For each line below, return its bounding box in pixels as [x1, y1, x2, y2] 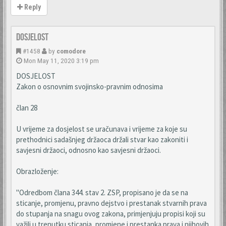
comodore [56, 47, 86, 55]
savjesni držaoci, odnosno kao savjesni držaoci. [16, 145, 161, 155]
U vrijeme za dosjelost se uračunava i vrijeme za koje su [16, 124, 187, 134]
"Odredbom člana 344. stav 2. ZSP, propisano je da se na [16, 188, 188, 197]
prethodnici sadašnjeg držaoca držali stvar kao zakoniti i [16, 135, 188, 144]
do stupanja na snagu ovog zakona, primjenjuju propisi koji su [16, 209, 205, 218]
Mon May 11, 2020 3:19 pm [24, 56, 99, 65]
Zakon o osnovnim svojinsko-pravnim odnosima [16, 82, 163, 91]
